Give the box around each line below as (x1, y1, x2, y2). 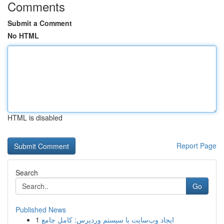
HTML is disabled (7, 112, 62, 122)
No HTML (7, 30, 39, 40)
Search (15, 167, 38, 177)
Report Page (176, 140, 216, 150)
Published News (15, 204, 66, 214)
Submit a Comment (7, 18, 72, 28)
